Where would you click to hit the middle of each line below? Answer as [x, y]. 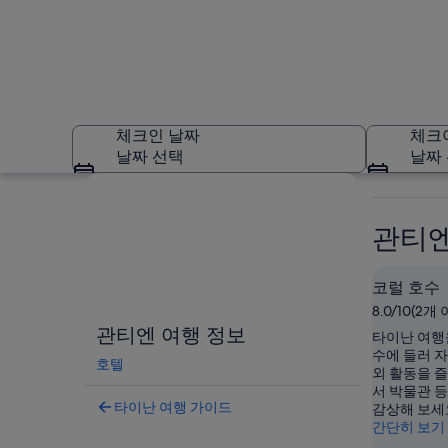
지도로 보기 [125, 182]
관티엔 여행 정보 [171, 335]
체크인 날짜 [158, 135]
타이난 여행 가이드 [173, 407]
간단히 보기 [408, 427]
